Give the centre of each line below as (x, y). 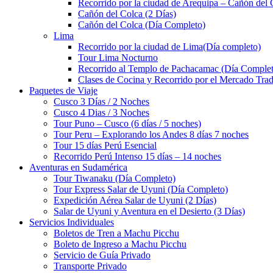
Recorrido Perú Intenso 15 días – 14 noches (137, 156)
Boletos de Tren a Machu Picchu (116, 233)
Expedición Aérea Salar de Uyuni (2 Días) (135, 200)
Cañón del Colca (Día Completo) (142, 25)
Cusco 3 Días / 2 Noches (101, 101)
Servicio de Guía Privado (102, 255)
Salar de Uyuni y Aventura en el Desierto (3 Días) (149, 211)
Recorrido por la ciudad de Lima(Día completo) (169, 47)
